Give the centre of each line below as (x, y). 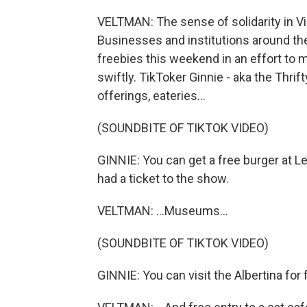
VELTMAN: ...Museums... (163, 211)
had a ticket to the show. (163, 179)
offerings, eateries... (151, 96)
